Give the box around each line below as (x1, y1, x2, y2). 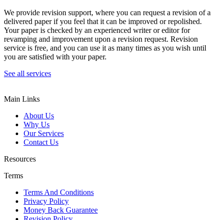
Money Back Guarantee (24, 205, 98, 214)
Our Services (24, 129, 64, 137)
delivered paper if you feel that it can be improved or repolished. (4, 17, 202, 26)
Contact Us (24, 137, 58, 146)
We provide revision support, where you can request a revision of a (4, 8, 211, 17)
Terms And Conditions (24, 188, 94, 196)
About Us (24, 111, 54, 120)
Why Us (24, 120, 50, 129)
